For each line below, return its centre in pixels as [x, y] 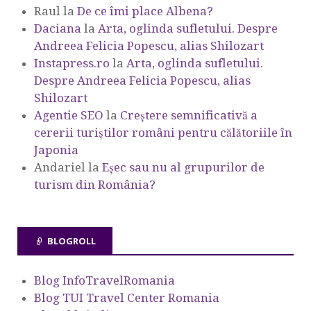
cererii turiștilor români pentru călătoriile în [163, 132]
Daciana [58, 28]
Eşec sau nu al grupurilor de [183, 167]
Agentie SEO [69, 115]
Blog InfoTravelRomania [104, 281]
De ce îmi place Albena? [145, 11]
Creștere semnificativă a [189, 115]
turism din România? [95, 184]
